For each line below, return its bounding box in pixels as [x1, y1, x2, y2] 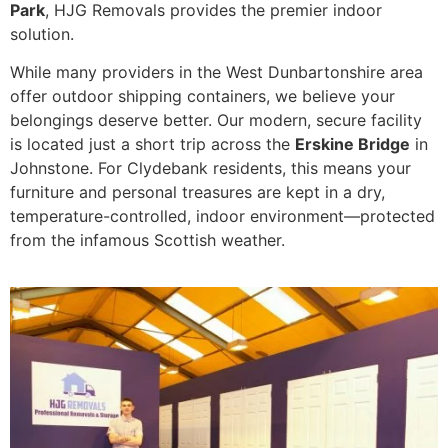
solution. [10, 23, 74, 44]
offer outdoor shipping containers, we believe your [10, 86, 395, 107]
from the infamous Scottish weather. [10, 230, 285, 251]
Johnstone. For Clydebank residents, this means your [10, 158, 411, 179]
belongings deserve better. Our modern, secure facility [10, 110, 422, 131]
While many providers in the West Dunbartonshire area [10, 62, 423, 83]
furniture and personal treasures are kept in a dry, [10, 182, 385, 203]
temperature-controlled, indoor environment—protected [10, 206, 435, 227]
